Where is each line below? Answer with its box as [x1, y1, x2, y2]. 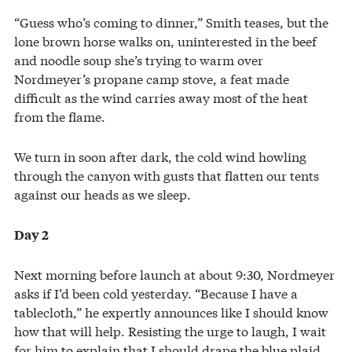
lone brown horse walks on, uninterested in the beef [14, 31, 317, 50]
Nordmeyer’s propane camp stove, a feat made [14, 69, 289, 88]
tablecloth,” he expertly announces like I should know [14, 302, 328, 321]
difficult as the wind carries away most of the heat [14, 88, 308, 107]
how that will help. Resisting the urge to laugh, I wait [14, 321, 326, 340]
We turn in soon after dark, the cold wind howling [14, 147, 306, 166]
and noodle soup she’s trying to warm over [14, 50, 263, 69]
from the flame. [14, 107, 105, 126]
